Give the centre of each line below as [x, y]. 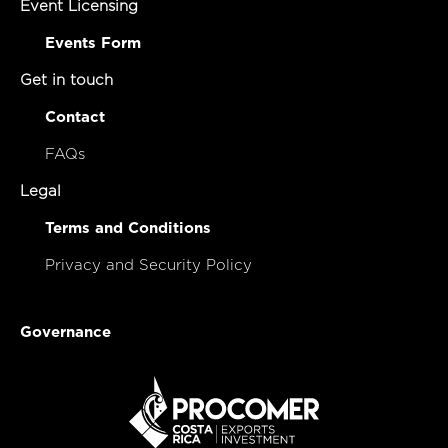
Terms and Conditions [128, 228]
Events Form [93, 43]
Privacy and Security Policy [148, 265]
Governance [65, 332]
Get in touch [66, 80]
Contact [75, 117]
